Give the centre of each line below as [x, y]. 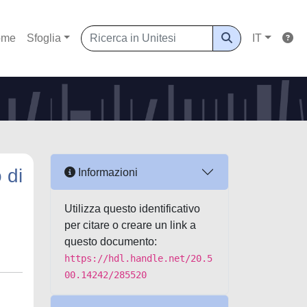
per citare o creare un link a [130, 225]
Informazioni [107, 172]
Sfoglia [44, 38]
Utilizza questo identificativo [132, 209]
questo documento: [111, 242]
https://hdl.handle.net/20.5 [138, 258]
